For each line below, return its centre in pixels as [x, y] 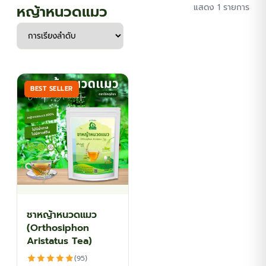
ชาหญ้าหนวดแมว [62, 215]
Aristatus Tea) [59, 241]
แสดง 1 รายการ [221, 7]
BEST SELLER [52, 89]
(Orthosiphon [58, 228]
